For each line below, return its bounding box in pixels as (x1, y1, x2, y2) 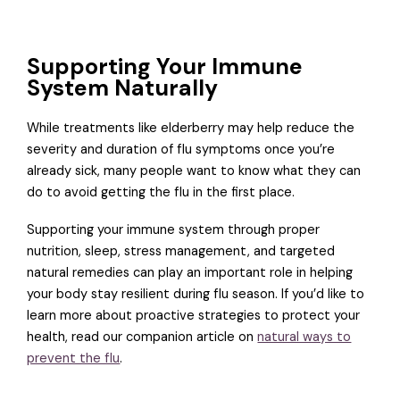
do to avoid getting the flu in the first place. (27, 184, 296, 202)
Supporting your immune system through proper (27, 221, 321, 238)
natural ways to (257, 328, 352, 346)
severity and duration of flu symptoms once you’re (27, 141, 336, 159)
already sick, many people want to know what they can (27, 162, 362, 180)
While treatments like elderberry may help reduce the (27, 120, 355, 137)
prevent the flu (27, 349, 121, 367)
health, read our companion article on (27, 328, 258, 346)
